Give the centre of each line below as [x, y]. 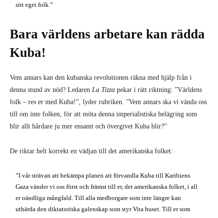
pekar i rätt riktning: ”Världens [158, 90]
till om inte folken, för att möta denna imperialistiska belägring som [103, 114]
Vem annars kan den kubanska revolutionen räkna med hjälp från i [101, 77]
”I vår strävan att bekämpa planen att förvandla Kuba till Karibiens [103, 175]
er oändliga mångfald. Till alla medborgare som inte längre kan [99, 198]
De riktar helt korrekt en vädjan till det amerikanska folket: [91, 151]
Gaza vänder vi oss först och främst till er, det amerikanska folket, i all [107, 186]
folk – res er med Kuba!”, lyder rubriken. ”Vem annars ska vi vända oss [108, 102]
